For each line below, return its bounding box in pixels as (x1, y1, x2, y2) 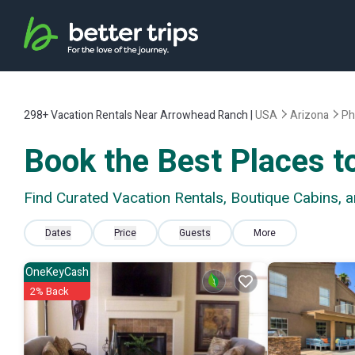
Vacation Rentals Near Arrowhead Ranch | (48, 107, 255, 124)
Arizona (290, 107, 329, 124)
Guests (179, 226, 211, 240)
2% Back (30, 284, 69, 299)
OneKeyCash (25, 264, 89, 281)
